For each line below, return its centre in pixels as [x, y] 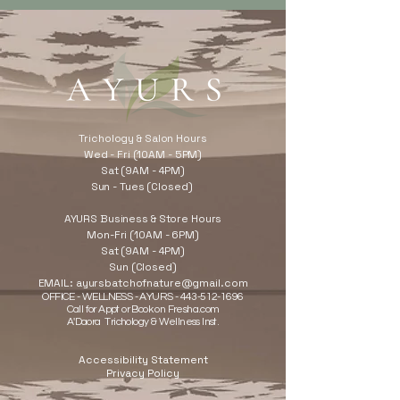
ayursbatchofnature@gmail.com [162, 283]
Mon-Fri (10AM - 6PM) [143, 234]
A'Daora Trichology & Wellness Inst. [143, 321]
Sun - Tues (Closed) [143, 186]
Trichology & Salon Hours [143, 138]
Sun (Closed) [143, 267]
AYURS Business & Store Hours [143, 218]
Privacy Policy [143, 373]
